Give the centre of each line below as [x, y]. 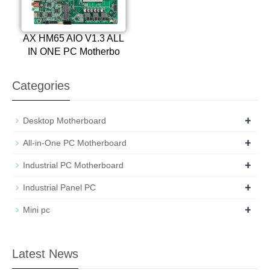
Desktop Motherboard [64, 120]
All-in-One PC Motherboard [75, 143]
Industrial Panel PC [59, 187]
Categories [41, 85]
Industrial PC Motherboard [73, 165]
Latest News [45, 253]
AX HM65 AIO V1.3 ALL [74, 38]
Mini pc [36, 209]
